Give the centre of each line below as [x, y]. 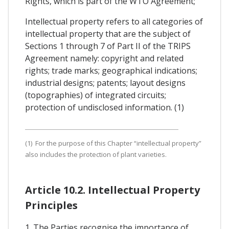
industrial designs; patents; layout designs [105, 83]
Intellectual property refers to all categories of [114, 21]
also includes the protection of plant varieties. [96, 154]
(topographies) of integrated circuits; [96, 95]
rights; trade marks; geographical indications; [111, 70]
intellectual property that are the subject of [108, 33]
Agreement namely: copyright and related [104, 58]
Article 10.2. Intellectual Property [112, 190]
